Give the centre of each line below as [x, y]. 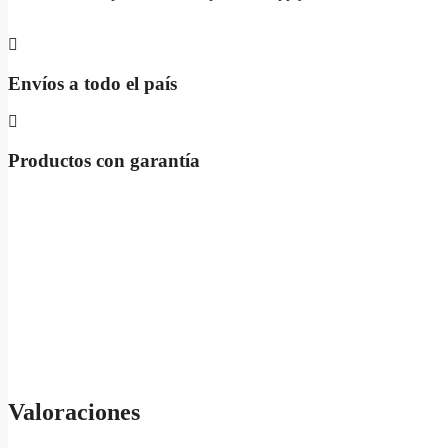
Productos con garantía [104, 160]
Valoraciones [74, 411]
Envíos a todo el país [92, 83]
